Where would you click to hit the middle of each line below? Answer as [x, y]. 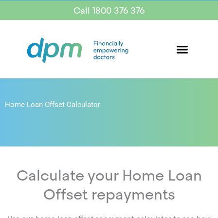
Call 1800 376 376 [109, 10]
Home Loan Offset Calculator [53, 104]
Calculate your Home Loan [109, 175]
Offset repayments [109, 194]
